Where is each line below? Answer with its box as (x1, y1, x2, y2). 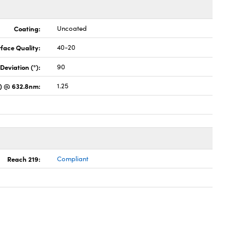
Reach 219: (7, 154, 41, 163)
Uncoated (57, 24, 87, 33)
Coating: (14, 24, 41, 33)
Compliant (57, 154, 89, 163)
